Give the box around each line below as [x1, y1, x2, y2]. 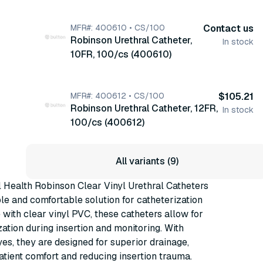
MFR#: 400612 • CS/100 [70, 90, 164, 101]
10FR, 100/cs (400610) [70, 48, 171, 60]
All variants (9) [115, 155, 178, 167]
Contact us [203, 22, 254, 35]
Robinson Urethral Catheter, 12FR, [70, 102, 218, 114]
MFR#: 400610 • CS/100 [70, 22, 165, 33]
